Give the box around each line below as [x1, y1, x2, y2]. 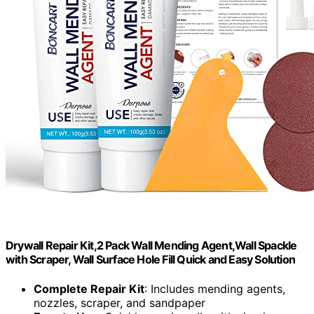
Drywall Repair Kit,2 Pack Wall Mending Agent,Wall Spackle [6, 238, 297, 253]
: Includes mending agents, [144, 281, 285, 296]
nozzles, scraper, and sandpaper [34, 295, 205, 310]
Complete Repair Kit [34, 281, 144, 296]
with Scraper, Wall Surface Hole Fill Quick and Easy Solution [6, 252, 296, 267]
